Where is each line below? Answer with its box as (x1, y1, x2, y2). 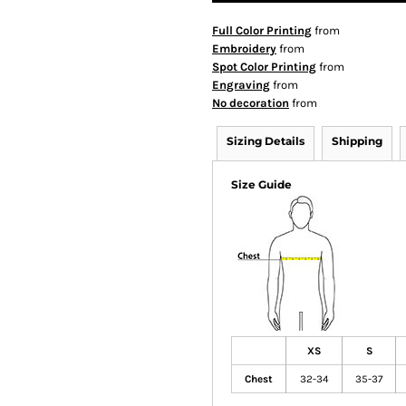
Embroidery (212, 42, 276, 55)
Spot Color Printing (212, 60, 316, 73)
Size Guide (231, 178, 292, 191)
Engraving (212, 78, 270, 92)
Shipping (332, 134, 382, 148)
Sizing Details (227, 134, 304, 148)
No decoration (212, 96, 289, 110)
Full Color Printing (212, 24, 312, 37)
